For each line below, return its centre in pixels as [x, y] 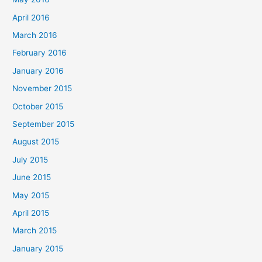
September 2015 [44, 124]
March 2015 [35, 231]
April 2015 [31, 213]
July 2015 [30, 159]
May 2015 [31, 195]
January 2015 [38, 248]
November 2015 [42, 89]
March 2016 [35, 35]
